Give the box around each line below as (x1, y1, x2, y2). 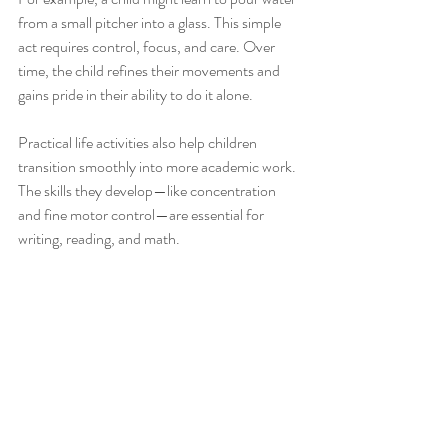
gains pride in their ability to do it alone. (18, 82, 253, 106)
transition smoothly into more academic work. (18, 154, 299, 178)
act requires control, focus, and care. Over (18, 34, 278, 58)
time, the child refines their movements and (18, 58, 283, 82)
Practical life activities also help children (18, 130, 260, 154)
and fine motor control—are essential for (18, 202, 267, 226)
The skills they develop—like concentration (18, 178, 279, 202)
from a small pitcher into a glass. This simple (18, 10, 284, 34)
